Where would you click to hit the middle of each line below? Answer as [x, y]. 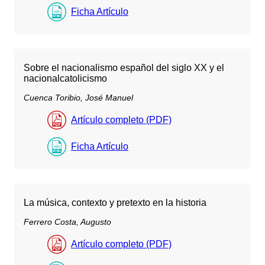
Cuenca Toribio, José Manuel [78, 97]
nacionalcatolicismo [65, 78]
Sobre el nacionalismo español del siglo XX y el [124, 67]
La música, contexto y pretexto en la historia [115, 203]
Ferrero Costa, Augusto [67, 222]
